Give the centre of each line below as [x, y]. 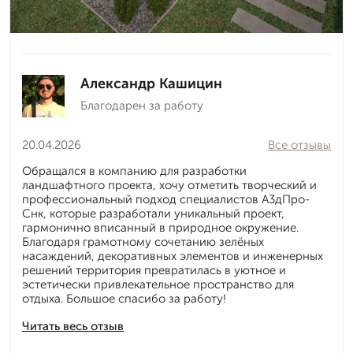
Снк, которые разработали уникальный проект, [153, 214]
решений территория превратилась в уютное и [154, 271]
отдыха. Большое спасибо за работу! [124, 299]
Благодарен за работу [142, 106]
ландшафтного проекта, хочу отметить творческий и [169, 186]
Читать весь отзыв [73, 327]
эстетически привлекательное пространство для [158, 285]
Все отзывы [299, 145]
